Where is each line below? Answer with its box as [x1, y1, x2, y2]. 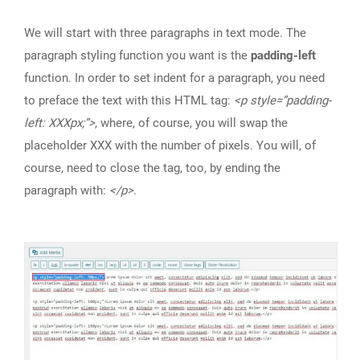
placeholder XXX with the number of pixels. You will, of [24, 138, 316, 153]
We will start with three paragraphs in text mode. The [24, 26, 306, 41]
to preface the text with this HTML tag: [24, 93, 231, 108]
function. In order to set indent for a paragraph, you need [24, 71, 325, 86]
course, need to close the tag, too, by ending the [24, 161, 280, 176]
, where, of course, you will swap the [95, 116, 288, 131]
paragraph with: [24, 183, 109, 198]
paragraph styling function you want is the [24, 48, 251, 63]
